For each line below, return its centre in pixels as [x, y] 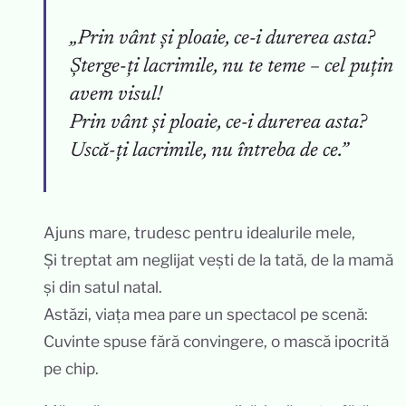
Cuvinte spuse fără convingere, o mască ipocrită [216, 341]
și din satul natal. [103, 286]
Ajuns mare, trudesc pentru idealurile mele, [199, 232]
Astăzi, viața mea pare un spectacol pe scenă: [206, 314]
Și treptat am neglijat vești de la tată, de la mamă [218, 259]
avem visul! [116, 96]
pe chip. [71, 368]
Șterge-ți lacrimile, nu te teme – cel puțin [232, 68]
